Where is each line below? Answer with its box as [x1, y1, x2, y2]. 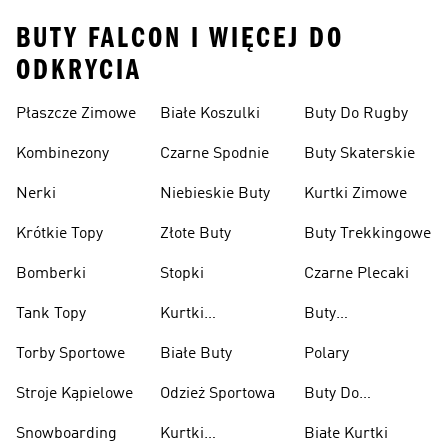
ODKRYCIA [16, 53, 142, 87]
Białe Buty [160, 346, 232, 362]
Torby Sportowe [16, 346, 125, 362]
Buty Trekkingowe [304, 226, 431, 242]
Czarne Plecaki [304, 266, 409, 282]
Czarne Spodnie [160, 146, 269, 162]
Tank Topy [16, 306, 86, 322]
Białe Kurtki [304, 426, 388, 442]
